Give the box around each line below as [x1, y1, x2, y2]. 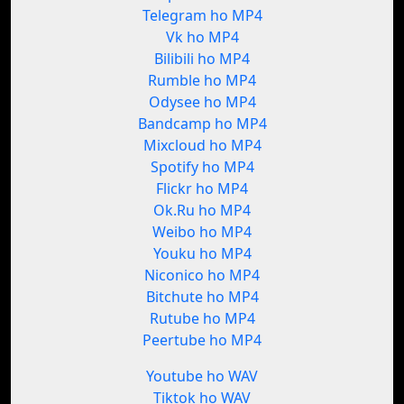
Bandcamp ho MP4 [137, 114, 267, 134]
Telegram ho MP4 [142, 5, 262, 26]
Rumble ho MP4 [148, 70, 256, 91]
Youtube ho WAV [146, 366, 258, 387]
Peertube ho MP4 [142, 330, 262, 351]
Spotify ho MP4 [150, 157, 254, 178]
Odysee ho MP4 [148, 92, 256, 113]
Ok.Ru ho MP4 [153, 200, 251, 221]
